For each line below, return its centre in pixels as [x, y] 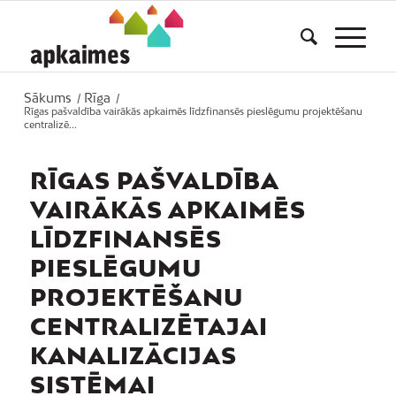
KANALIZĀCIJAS [133, 356]
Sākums [47, 98]
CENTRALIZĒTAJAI [148, 327]
